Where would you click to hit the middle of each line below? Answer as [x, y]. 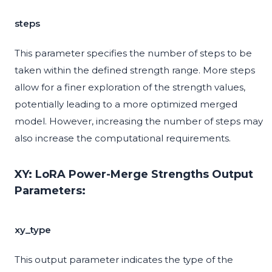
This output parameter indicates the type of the [124, 260]
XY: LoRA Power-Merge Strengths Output [134, 175]
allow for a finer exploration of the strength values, [130, 87]
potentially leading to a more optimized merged [126, 104]
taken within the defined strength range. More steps [135, 70]
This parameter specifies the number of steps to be [133, 53]
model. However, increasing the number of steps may [139, 121]
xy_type [33, 230]
